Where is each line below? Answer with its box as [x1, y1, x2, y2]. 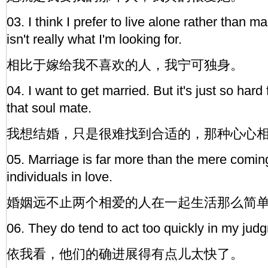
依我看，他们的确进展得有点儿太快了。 [7, 246, 243, 261]
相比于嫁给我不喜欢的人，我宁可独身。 [7, 57, 243, 72]
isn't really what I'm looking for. [7, 32, 182, 47]
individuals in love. [7, 169, 112, 184]
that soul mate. [7, 100, 92, 115]
